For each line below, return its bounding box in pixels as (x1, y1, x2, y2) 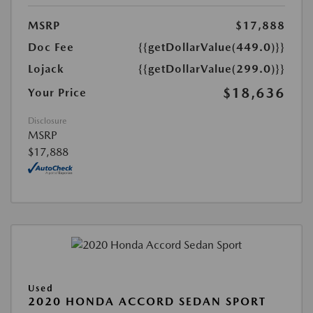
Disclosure (28, 116, 66, 126)
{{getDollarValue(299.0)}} (138, 62, 285, 75)
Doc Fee (28, 41, 74, 54)
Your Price (28, 86, 87, 99)
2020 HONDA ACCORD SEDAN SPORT (28, 295, 266, 309)
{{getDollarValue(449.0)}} (138, 41, 285, 54)
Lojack (28, 62, 64, 75)
